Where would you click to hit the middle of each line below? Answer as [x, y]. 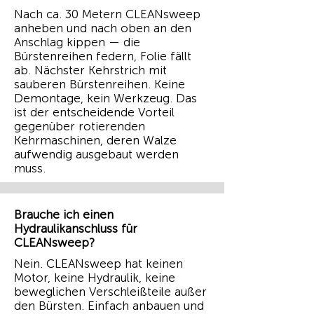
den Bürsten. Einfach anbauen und [109, 306]
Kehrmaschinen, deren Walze [95, 140]
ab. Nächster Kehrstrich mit [90, 70]
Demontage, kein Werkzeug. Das [105, 98]
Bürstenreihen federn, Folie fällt [103, 56]
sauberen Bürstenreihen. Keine [100, 84]
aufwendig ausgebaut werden [96, 154]
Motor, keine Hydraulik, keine [95, 278]
